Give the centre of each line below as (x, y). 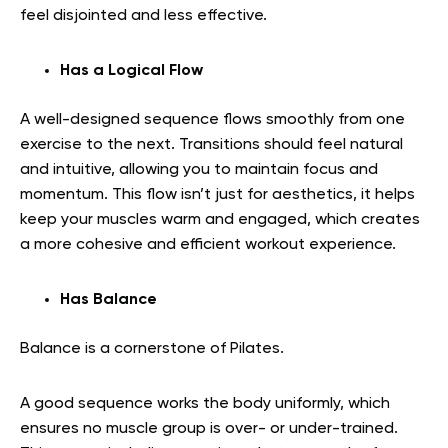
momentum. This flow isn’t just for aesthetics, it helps (217, 194)
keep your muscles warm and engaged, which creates (220, 219)
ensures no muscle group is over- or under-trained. (209, 428)
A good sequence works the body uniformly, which (205, 403)
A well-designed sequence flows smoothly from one (212, 119)
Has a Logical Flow (131, 70)
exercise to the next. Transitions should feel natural (211, 144)
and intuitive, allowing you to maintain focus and (199, 169)
